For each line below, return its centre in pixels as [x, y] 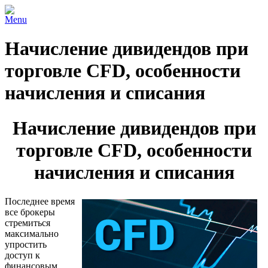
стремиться [28, 223]
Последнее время [40, 202]
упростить [26, 245]
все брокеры [30, 212]
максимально [32, 234]
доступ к [22, 255]
